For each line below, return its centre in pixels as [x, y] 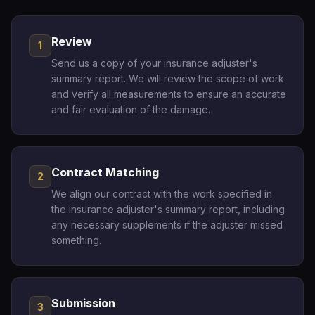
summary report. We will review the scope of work [168, 78]
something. [76, 240]
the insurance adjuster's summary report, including [168, 209]
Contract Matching [105, 172]
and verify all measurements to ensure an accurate [169, 94]
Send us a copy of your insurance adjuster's [154, 63]
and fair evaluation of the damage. [131, 109]
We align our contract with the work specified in [162, 194]
